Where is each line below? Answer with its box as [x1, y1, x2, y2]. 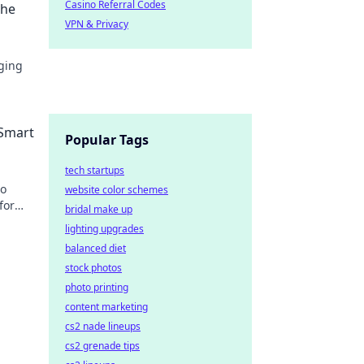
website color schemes [65, 183, 168, 197]
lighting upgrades [65, 222, 144, 236]
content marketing [65, 300, 148, 314]
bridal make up [65, 202, 132, 216]
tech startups [65, 163, 124, 177]
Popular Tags [65, 131, 149, 149]
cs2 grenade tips [65, 339, 140, 353]
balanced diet [65, 241, 126, 255]
